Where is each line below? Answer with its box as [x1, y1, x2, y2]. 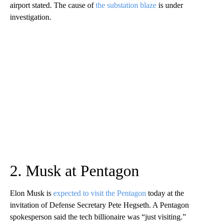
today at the [146, 189, 184, 198]
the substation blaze [96, 1, 156, 10]
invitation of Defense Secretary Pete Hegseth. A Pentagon [10, 201, 189, 210]
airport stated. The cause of [10, 1, 96, 10]
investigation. [10, 13, 51, 22]
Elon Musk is [10, 189, 53, 198]
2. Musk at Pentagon [10, 162, 139, 180]
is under [156, 1, 183, 10]
